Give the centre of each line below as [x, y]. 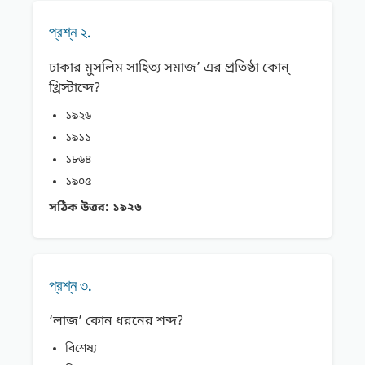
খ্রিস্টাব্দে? [75, 89]
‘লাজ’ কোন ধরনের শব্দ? [116, 322]
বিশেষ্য [81, 350]
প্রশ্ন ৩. [70, 286]
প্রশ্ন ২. [70, 32]
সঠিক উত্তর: [79, 209]
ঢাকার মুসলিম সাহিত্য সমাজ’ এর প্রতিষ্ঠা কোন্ [169, 69]
